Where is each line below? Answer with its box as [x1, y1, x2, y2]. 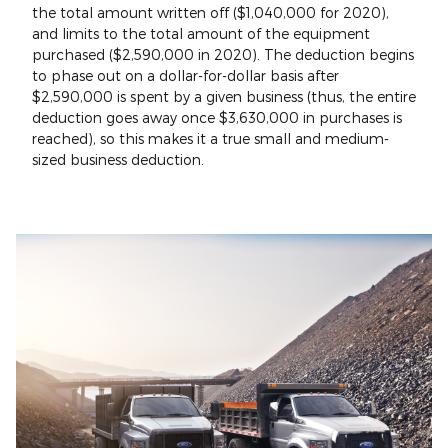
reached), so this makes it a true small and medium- [32, 129, 389, 147]
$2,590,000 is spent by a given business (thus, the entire [32, 87, 416, 105]
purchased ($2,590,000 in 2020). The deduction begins [32, 45, 414, 63]
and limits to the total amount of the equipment [32, 24, 370, 42]
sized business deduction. [32, 150, 204, 168]
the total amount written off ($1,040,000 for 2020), [32, 3, 389, 21]
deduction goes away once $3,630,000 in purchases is [32, 108, 402, 126]
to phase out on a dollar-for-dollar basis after [32, 66, 339, 84]
